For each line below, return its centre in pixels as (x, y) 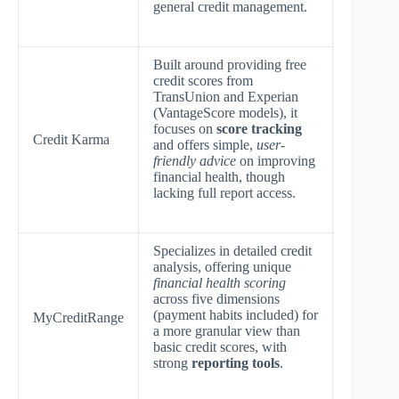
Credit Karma (71, 139)
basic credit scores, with (220, 346)
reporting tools (236, 362)
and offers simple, (205, 144)
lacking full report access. (224, 192)
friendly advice (195, 160)
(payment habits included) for (236, 314)
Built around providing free (230, 64)
